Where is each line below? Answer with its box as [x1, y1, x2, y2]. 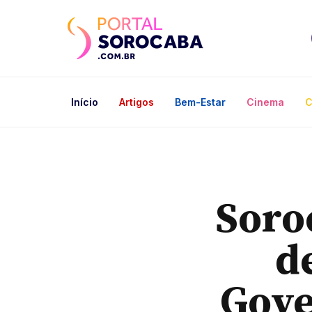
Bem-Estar [175, 96, 226, 108]
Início [71, 96, 98, 108]
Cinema [247, 96, 284, 108]
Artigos [119, 96, 154, 108]
